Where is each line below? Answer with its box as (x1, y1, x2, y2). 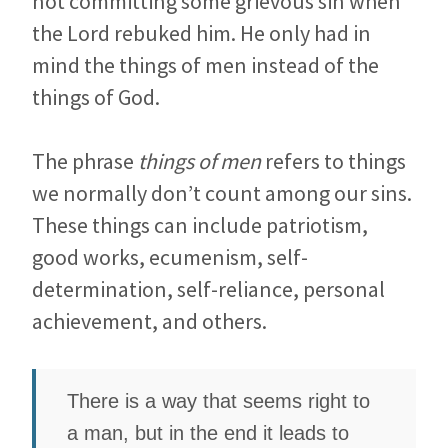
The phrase (32, 147, 138, 176)
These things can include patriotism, (32, 211, 368, 240)
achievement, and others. (32, 307, 267, 336)
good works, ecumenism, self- (32, 243, 308, 272)
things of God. (32, 83, 160, 112)
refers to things (261, 147, 406, 176)
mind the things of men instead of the (32, 51, 379, 80)
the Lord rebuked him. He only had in (32, 19, 371, 48)
